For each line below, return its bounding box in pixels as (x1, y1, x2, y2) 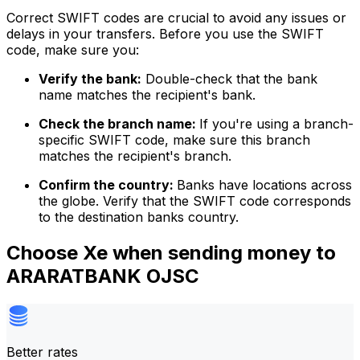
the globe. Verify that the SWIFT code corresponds (39, 193, 351, 210)
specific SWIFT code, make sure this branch (39, 132, 310, 149)
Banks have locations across (177, 177, 352, 194)
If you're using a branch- (199, 116, 354, 133)
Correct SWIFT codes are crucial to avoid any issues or (6, 10, 346, 27)
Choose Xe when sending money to (6, 240, 336, 264)
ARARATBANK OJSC (6, 264, 199, 288)
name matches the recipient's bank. (39, 87, 256, 104)
